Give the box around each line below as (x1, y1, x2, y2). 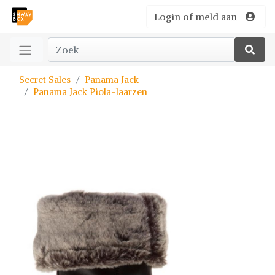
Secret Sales (19, 74, 71, 85)
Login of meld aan (154, 10, 237, 23)
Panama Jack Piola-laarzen (33, 86, 147, 98)
